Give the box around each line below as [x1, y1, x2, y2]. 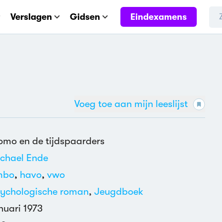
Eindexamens [130, 11, 187, 22]
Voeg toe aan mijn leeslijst [74, 98, 188, 110]
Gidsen [70, 12, 100, 22]
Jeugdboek [94, 186, 143, 197]
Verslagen [10, 12, 52, 22]
